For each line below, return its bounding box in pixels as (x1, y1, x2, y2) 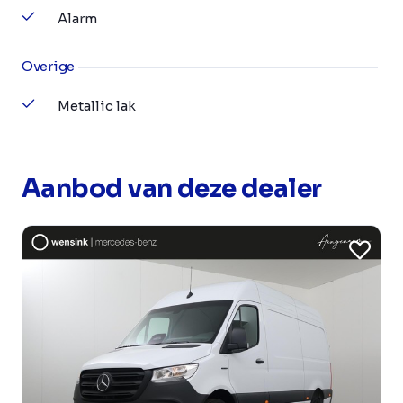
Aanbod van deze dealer (22, 173, 322, 205)
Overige (22, 58, 75, 76)
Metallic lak (58, 97, 136, 115)
